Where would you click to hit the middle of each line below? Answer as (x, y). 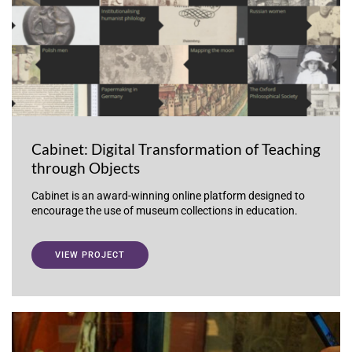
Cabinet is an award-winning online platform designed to (168, 196)
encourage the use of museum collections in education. (165, 211)
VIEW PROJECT (90, 255)
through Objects (86, 168)
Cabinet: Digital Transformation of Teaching (176, 149)
